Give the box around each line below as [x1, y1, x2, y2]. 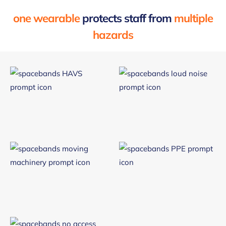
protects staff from [80, 11, 174, 26]
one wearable [13, 11, 80, 26]
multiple [174, 11, 213, 26]
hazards [93, 28, 133, 42]
